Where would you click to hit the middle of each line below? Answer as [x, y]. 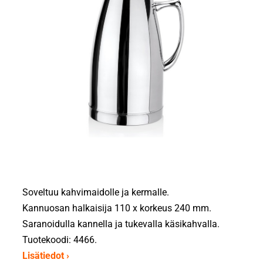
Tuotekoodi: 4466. [60, 240]
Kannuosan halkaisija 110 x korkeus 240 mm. [117, 208]
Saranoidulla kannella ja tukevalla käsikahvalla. [121, 224]
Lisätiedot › [46, 255]
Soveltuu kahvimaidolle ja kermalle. [96, 192]
